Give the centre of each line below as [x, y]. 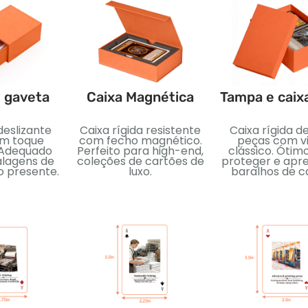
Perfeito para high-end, [140, 151]
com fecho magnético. [140, 140]
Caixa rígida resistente [140, 130]
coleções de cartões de [140, 161]
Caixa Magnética [140, 97]
